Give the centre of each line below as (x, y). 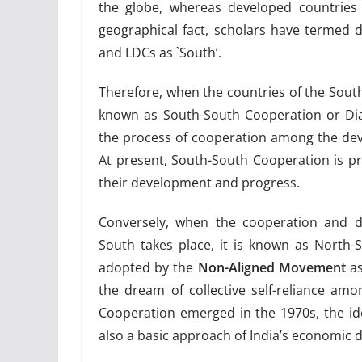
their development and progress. (199, 182)
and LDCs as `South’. (160, 52)
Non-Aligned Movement (271, 267)
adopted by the (148, 267)
